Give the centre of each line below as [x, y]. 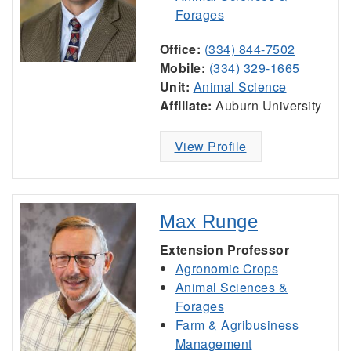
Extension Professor [224, 250]
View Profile [210, 146]
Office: [180, 49]
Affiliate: [186, 105]
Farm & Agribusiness [237, 325]
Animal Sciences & [231, 287]
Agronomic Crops [226, 268]
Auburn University [267, 105]
